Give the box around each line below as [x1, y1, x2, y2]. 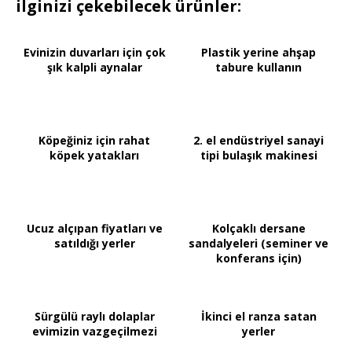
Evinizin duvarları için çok [23, 45, 166, 60]
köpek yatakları [49, 148, 139, 163]
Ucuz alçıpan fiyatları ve [26, 221, 163, 236]
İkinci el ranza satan [200, 309, 317, 324]
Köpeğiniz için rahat [38, 133, 150, 148]
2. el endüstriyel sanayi [193, 133, 324, 148]
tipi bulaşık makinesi [200, 148, 317, 163]
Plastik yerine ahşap [201, 45, 316, 60]
